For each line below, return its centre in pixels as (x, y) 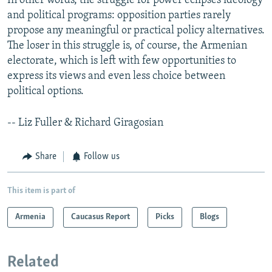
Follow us (102, 157)
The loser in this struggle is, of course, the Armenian (127, 46)
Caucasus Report (100, 217)
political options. (46, 92)
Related (33, 262)
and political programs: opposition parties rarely (119, 16)
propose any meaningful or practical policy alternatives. (136, 31)
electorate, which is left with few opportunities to (122, 61)
